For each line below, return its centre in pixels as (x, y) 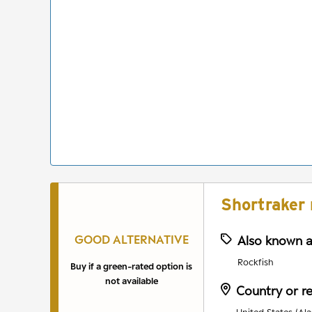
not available (131, 281)
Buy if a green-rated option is (131, 266)
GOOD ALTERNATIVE (131, 240)
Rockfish (256, 262)
